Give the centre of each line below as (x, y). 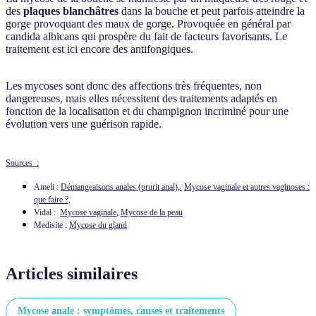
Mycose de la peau (152, 212)
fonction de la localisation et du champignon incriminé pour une (147, 111)
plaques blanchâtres (69, 11)
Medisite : (51, 225)
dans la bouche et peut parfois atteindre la (212, 11)
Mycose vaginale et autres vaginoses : (247, 187)
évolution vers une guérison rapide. (84, 123)
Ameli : (47, 187)
